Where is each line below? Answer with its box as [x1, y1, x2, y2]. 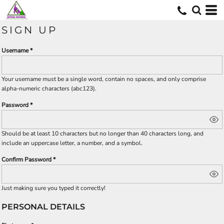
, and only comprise [153, 75, 206, 83]
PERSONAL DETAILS [1, 202, 85, 211]
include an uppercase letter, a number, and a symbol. [1, 139, 142, 147]
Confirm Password [1, 155, 51, 163]
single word [70, 75, 102, 83]
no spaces [126, 75, 153, 83]
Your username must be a [1, 75, 70, 83]
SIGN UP [1, 24, 57, 36]
